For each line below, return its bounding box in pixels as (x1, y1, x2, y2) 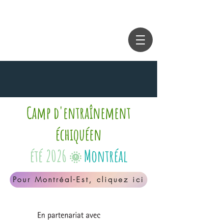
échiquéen (55, 124, 102, 144)
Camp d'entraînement (27, 102, 131, 123)
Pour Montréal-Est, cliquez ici (13, 175, 144, 185)
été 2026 (29, 145, 69, 166)
